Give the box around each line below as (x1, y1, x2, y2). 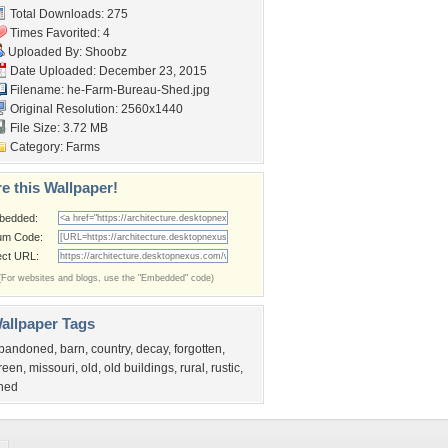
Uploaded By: (5, 45, 85, 59)
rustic (211, 361, 240, 375)
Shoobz (85, 45, 127, 59)
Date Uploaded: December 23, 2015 (7, 64, 207, 78)
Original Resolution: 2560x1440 (7, 102, 183, 116)
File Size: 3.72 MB (7, 121, 108, 135)
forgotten (174, 342, 222, 356)
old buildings (104, 361, 174, 375)
